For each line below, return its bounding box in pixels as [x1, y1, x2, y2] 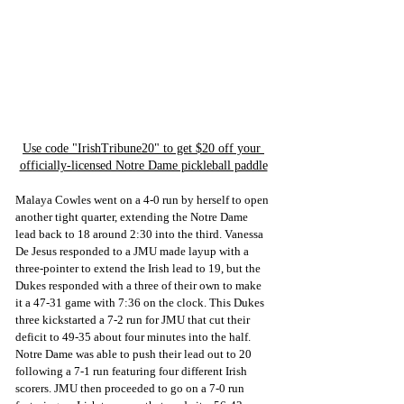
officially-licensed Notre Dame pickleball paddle [19, 159, 268, 173]
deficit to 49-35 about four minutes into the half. [15, 330, 253, 344]
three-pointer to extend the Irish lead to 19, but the [15, 262, 263, 276]
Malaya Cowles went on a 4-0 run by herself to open [15, 193, 271, 207]
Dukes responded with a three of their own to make [15, 279, 264, 293]
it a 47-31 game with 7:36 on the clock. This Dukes [15, 296, 267, 310]
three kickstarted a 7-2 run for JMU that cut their [15, 313, 252, 327]
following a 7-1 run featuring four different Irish [15, 364, 250, 379]
